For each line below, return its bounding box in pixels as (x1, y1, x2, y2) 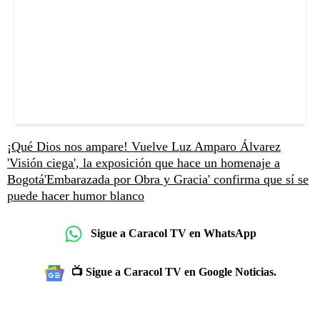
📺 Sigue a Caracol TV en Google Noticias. (71, 265, 276, 278)
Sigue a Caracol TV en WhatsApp (91, 227, 256, 240)
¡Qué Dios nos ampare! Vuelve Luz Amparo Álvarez (7, 139, 281, 154)
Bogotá (7, 171, 44, 186)
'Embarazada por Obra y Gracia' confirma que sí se (44, 171, 309, 186)
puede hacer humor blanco (7, 188, 144, 203)
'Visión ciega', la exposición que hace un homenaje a (7, 155, 280, 170)
